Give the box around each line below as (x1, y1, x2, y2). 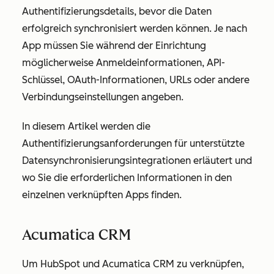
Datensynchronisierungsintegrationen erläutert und (22, 155, 252, 166)
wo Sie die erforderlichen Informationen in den (22, 172, 232, 183)
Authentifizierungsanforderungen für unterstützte (22, 138, 245, 149)
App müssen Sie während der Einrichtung (22, 40, 206, 51)
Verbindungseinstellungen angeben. (22, 91, 183, 103)
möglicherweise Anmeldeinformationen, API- (22, 57, 225, 68)
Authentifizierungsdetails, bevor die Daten (22, 6, 212, 17)
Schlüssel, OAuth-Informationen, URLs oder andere (22, 74, 250, 86)
